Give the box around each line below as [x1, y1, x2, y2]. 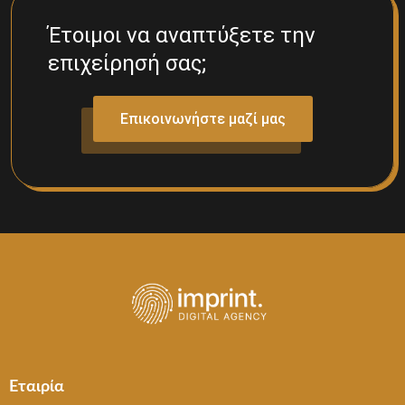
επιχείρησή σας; [48, 51, 206, 77]
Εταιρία [9, 379, 64, 396]
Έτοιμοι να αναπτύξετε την [48, 23, 316, 49]
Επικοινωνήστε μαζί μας [119, 110, 286, 128]
